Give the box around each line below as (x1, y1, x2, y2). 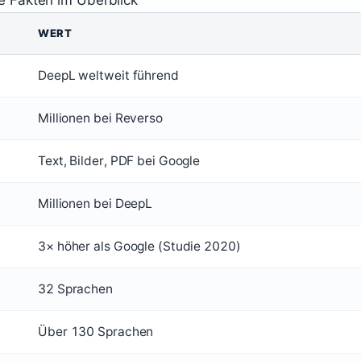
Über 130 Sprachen (38, 324, 154, 339)
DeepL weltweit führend (38, 68, 179, 83)
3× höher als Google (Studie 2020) (38, 239, 241, 254)
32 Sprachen (38, 281, 113, 297)
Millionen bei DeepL (38, 196, 153, 211)
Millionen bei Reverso (38, 110, 163, 126)
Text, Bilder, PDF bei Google (38, 153, 201, 168)
